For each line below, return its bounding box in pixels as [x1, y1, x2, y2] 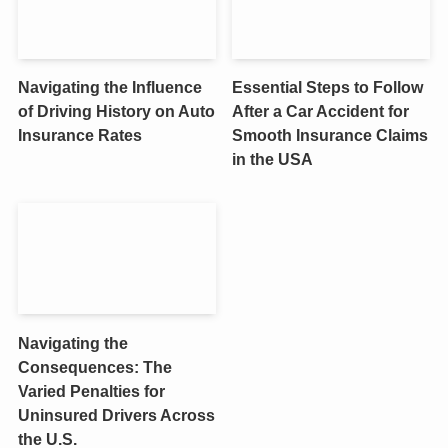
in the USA [232, 149, 314, 168]
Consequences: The [17, 357, 172, 376]
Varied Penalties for [17, 381, 165, 400]
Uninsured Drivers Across [17, 405, 215, 424]
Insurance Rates [17, 125, 142, 144]
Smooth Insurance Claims [232, 125, 429, 144]
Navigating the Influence [17, 77, 202, 96]
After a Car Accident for [232, 101, 410, 120]
